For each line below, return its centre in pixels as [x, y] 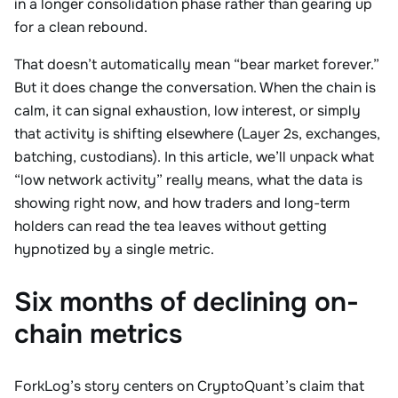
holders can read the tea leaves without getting [171, 226]
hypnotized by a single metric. [114, 249]
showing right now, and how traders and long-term [182, 203]
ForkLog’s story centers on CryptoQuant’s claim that [189, 386]
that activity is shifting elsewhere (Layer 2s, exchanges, [197, 134]
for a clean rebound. [83, 27]
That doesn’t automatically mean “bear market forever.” [197, 64]
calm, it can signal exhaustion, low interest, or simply [187, 111]
